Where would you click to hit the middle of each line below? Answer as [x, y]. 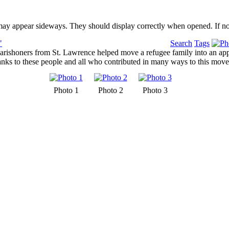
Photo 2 [110, 90]
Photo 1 [66, 90]
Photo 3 [155, 90]
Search [181, 43]
